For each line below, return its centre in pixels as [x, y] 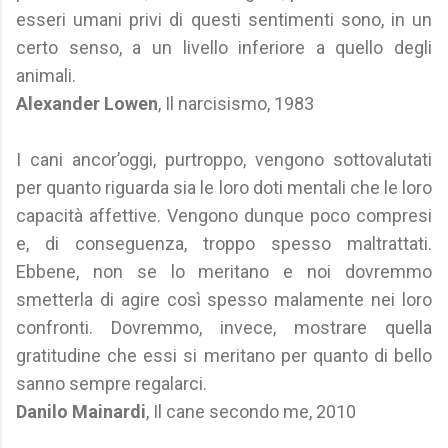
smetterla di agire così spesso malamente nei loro [224, 299]
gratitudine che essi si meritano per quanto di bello [224, 355]
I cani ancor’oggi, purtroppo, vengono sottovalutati [224, 159]
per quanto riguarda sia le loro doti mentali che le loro [224, 187]
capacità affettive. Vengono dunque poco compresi [224, 215]
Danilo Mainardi [81, 411]
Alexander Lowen [87, 103]
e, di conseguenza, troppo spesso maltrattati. [224, 243]
